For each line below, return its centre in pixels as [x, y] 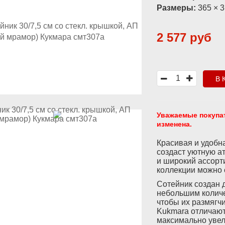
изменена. [175, 124]
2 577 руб [184, 37]
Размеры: [177, 8]
